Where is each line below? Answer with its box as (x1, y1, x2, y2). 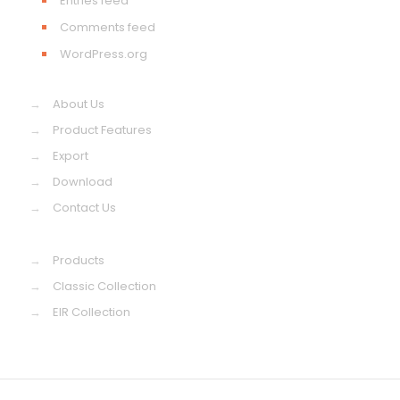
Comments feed (60, 19, 155, 36)
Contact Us (53, 199, 116, 216)
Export (53, 147, 88, 164)
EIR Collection (53, 304, 130, 321)
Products (53, 252, 104, 269)
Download (53, 173, 112, 190)
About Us (53, 96, 104, 112)
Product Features (53, 121, 152, 138)
